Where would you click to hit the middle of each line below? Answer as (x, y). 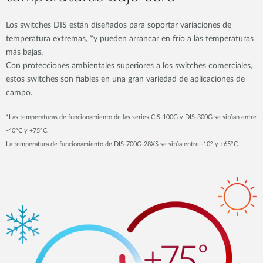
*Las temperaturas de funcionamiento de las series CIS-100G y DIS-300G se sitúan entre (131, 117)
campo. (20, 93)
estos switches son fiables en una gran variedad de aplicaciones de (125, 80)
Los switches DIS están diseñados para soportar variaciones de (119, 26)
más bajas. (24, 53)
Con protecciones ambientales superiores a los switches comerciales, (129, 66)
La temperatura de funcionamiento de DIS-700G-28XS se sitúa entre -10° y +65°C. (123, 144)
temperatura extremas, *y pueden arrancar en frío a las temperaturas (130, 39)
